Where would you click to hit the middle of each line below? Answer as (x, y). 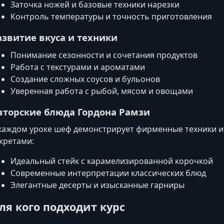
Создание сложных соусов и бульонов (85, 79)
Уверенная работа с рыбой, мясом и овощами (102, 91)
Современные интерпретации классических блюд (108, 173)
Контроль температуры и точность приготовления (111, 17)
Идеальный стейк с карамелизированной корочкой (112, 161)
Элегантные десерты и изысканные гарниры (97, 185)
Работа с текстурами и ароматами (78, 67)
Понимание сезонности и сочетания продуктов (104, 55)
